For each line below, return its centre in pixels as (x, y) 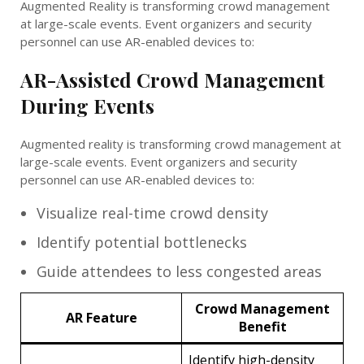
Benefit (262, 326)
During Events (87, 105)
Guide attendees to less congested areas (179, 271)
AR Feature (101, 317)
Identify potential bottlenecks (142, 242)
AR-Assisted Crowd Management (173, 79)
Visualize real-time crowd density (152, 212)
